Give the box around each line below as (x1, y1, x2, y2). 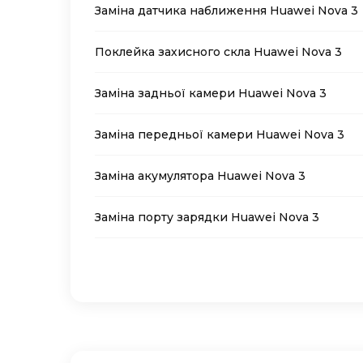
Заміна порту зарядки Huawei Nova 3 (95, 210, 319, 225)
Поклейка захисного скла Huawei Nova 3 (95, 45, 342, 60)
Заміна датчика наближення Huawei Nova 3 (95, 3, 358, 19)
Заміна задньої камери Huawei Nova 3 (95, 86, 327, 101)
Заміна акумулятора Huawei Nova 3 (95, 169, 305, 184)
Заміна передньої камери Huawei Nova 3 (95, 127, 344, 143)
